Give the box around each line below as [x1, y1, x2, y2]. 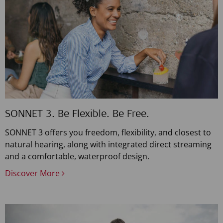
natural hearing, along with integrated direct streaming [5, 139, 212, 150]
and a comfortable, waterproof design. [5, 151, 149, 162]
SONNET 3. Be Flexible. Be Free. [5, 110, 149, 120]
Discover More [5, 168, 62, 179]
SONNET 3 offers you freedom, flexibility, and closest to [5, 127, 211, 138]
